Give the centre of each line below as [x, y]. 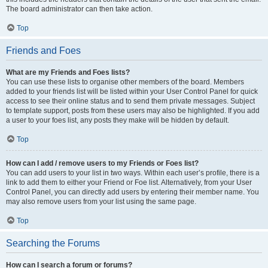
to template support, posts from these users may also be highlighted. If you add [133, 111]
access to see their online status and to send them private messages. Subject [130, 101]
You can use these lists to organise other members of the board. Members [125, 82]
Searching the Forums [53, 243]
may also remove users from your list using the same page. [101, 202]
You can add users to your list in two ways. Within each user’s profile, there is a [133, 173]
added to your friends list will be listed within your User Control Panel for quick [132, 92]
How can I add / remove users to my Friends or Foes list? [102, 163]
